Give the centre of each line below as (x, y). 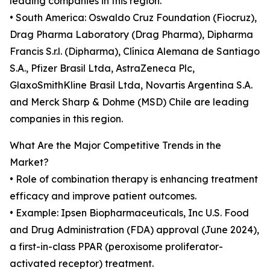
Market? (29, 162)
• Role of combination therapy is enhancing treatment (134, 179)
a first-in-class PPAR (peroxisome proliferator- (116, 247)
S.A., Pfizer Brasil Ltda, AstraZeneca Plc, (102, 68)
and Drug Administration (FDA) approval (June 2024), (134, 230)
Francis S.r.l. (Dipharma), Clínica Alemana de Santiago (135, 52)
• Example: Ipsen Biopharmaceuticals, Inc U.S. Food (129, 213)
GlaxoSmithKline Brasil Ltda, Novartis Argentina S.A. (131, 85)
